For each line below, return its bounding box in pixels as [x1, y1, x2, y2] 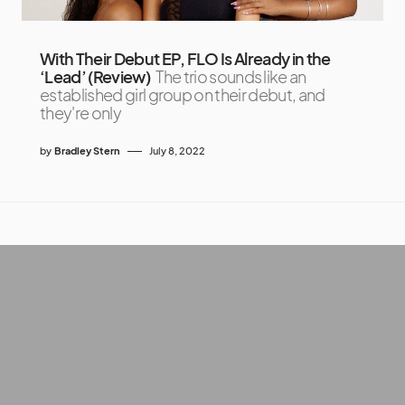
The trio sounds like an [155, 66, 306, 88]
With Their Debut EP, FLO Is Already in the [40, 48, 331, 70]
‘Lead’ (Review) [40, 66, 150, 88]
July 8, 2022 [149, 145, 205, 157]
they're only [40, 102, 121, 124]
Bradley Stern [54, 145, 120, 157]
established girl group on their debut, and [40, 84, 325, 106]
